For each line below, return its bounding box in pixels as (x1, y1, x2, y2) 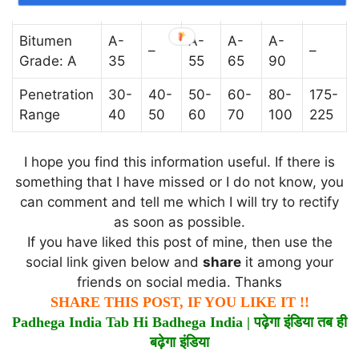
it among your (241, 254, 333, 270)
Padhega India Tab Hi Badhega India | (12, 314, 254, 330)
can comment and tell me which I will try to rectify (20, 194, 339, 210)
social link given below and (26, 254, 203, 270)
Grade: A (19, 52, 77, 69)
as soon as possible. (114, 214, 245, 230)
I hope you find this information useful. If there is (24, 154, 335, 170)
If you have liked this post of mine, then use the (26, 234, 333, 250)
